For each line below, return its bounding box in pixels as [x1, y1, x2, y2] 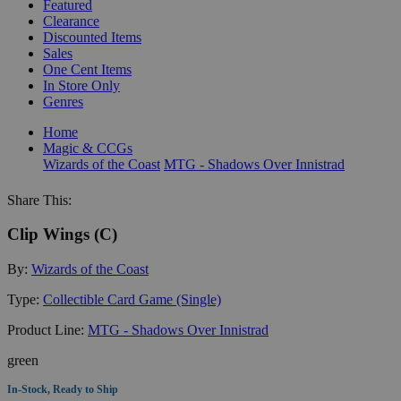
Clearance [43, 13, 99, 29]
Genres [43, 93, 83, 109]
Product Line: [7, 321, 88, 337]
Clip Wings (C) [7, 225, 117, 244]
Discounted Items [43, 29, 141, 45]
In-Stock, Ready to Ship [7, 382, 118, 396]
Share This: [7, 192, 72, 208]
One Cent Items [43, 61, 132, 77]
